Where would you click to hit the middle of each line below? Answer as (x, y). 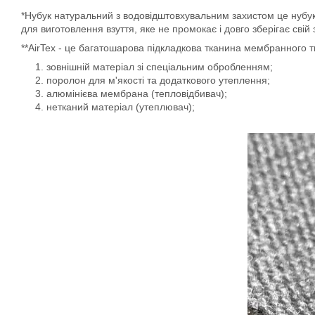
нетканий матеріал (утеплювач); (121, 107)
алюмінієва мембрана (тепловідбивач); (137, 93)
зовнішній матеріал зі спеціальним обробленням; (160, 66)
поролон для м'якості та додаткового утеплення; (158, 80)
